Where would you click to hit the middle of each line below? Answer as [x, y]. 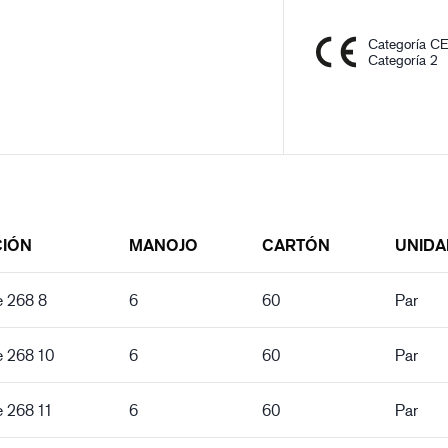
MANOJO [163, 245]
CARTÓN [296, 245]
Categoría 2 [403, 59]
